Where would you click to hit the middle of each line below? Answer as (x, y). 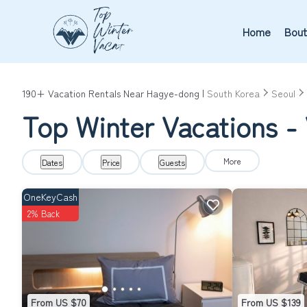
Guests (172, 162)
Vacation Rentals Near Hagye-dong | (126, 93)
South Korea (233, 93)
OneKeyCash (50, 197)
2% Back (44, 213)
